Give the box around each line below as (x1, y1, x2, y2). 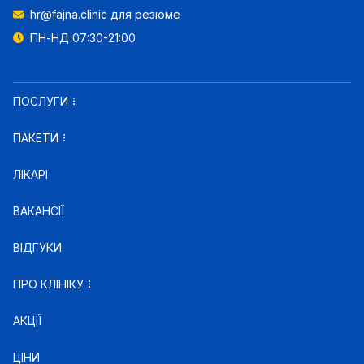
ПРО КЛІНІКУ (13, 277, 84, 291)
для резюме (107, 7, 180, 21)
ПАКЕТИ (13, 131, 58, 145)
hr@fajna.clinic (30, 7, 107, 21)
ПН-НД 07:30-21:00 (30, 31, 136, 45)
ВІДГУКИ (13, 240, 62, 254)
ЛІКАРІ (13, 167, 48, 181)
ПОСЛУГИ (13, 94, 68, 108)
